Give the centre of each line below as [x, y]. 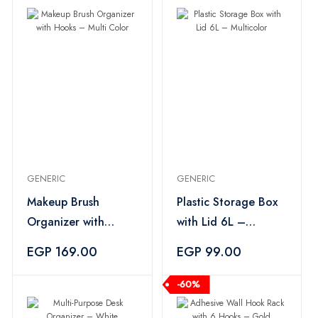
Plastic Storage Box [227, 202]
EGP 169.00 [62, 252]
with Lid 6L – [211, 222]
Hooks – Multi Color [80, 242]
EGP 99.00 [209, 252]
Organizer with [66, 222]
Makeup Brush [63, 202]
